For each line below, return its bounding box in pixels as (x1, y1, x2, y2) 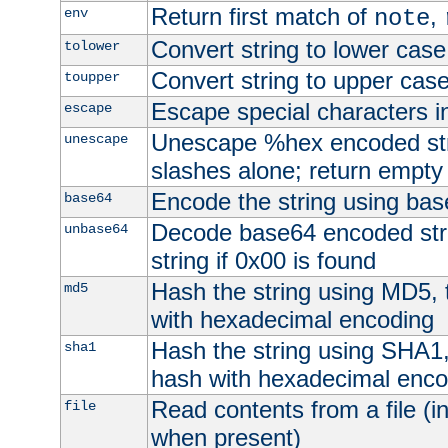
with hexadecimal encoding (150, 305, 434, 333)
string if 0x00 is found (150, 246, 376, 274)
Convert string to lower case (150, 35, 446, 63)
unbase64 (63, 220, 128, 237)
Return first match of (150, 2, 374, 30)
